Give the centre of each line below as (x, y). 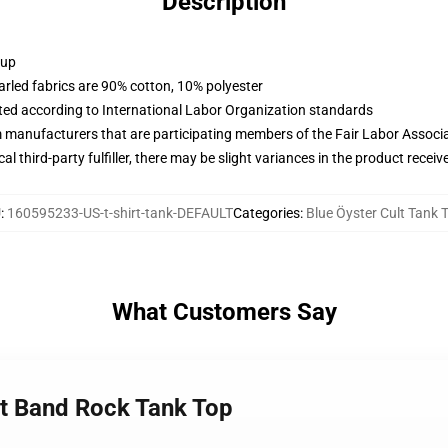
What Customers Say (224, 312)
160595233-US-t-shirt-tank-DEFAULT (119, 213)
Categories (266, 213)
